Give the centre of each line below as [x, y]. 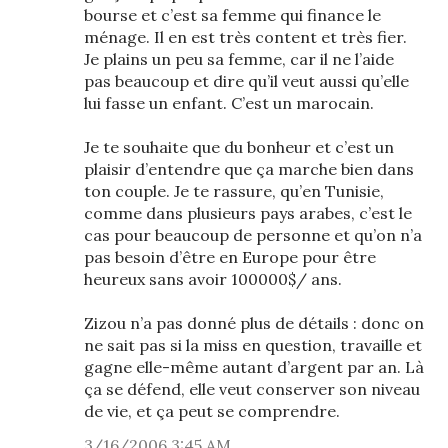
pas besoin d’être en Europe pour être [230, 257]
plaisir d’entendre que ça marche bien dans [249, 169]
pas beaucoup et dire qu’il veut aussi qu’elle [246, 81]
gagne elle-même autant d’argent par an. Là [254, 367]
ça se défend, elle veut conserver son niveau [252, 389]
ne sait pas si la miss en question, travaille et [253, 345]
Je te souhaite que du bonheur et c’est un [239, 147]
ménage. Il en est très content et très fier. [245, 37]
